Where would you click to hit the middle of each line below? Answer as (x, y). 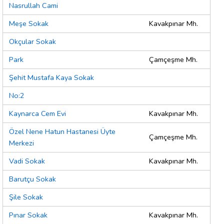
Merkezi (21, 143)
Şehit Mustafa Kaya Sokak (51, 78)
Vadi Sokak (27, 161)
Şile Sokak (26, 197)
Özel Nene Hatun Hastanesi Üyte (62, 132)
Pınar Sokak (28, 215)
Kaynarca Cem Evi (37, 114)
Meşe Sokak (29, 24)
